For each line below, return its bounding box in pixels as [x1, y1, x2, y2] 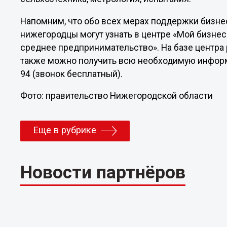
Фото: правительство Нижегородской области [20, 91, 213, 101]
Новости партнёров [20, 161, 186, 183]
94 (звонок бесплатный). [20, 68, 125, 79]
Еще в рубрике [33, 125, 97, 136]
